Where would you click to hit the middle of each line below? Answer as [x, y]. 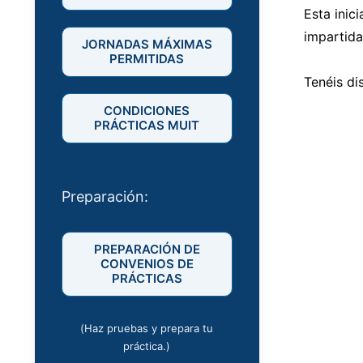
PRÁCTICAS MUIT [147, 126]
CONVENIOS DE [147, 264]
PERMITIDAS [147, 59]
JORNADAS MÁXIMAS [147, 45]
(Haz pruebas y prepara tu [147, 329]
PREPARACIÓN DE [147, 250]
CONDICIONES [147, 111]
